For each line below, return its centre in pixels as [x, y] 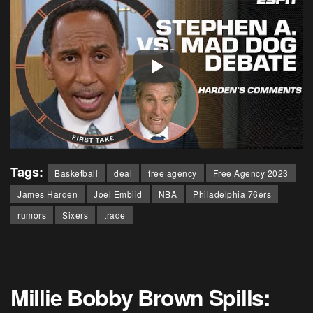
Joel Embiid [118, 194]
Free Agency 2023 [250, 173]
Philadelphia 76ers [232, 194]
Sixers [75, 214]
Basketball [76, 173]
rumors [32, 214]
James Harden [48, 194]
